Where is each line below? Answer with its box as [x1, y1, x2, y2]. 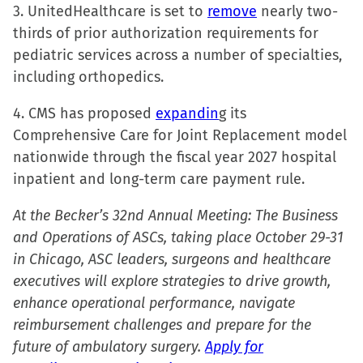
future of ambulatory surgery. [13, 338, 205, 356]
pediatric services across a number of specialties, [13, 46, 342, 64]
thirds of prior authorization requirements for [13, 24, 318, 42]
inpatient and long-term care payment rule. [13, 170, 305, 188]
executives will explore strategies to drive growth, [13, 272, 331, 290]
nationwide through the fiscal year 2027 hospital [13, 148, 336, 166]
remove [207, 2, 257, 20]
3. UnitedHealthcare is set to [13, 2, 207, 20]
